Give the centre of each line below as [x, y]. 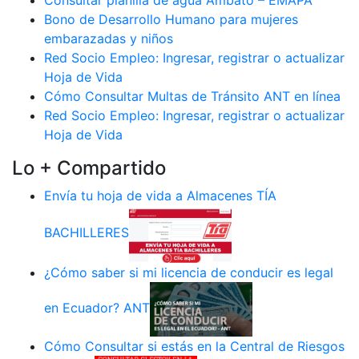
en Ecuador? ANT [97, 308]
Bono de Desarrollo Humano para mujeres [171, 20]
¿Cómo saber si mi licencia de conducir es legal [189, 273]
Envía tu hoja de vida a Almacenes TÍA [160, 196]
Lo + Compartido [89, 168]
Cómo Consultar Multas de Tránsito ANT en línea [192, 97]
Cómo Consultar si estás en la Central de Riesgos [194, 347]
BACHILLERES [87, 233]
